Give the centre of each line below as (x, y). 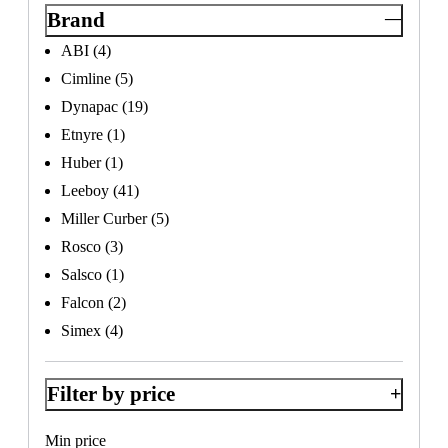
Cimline (86, 78)
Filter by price (111, 394)
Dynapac (89, 106)
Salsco (81, 274)
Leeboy (85, 190)
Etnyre (82, 134)
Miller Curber (104, 218)
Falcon (82, 302)
